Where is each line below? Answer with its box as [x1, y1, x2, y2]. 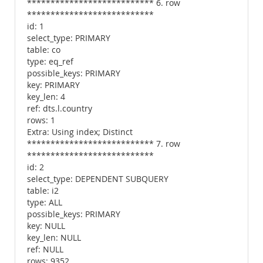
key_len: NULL [27, 232, 81, 243]
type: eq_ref [27, 56, 73, 67]
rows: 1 [27, 115, 55, 126]
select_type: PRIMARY [27, 33, 110, 43]
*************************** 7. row [27, 139, 180, 149]
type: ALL [27, 197, 62, 208]
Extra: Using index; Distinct [27, 127, 133, 137]
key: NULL [27, 221, 65, 231]
